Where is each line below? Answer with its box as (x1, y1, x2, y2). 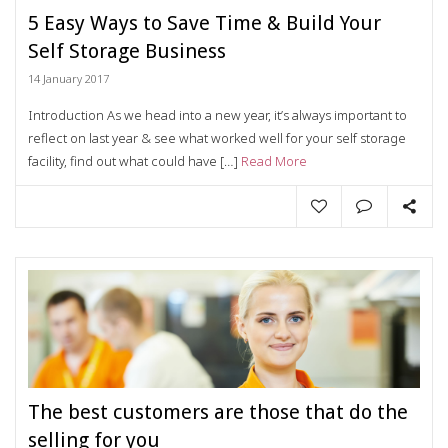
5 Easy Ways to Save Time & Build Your (28, 10, 381, 35)
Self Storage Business (28, 38, 226, 63)
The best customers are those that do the (28, 399, 408, 424)
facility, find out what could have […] (28, 151, 241, 170)
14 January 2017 (28, 70, 109, 86)
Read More (241, 151, 307, 170)
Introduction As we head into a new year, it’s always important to (28, 105, 407, 124)
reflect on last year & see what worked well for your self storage (28, 128, 406, 147)
